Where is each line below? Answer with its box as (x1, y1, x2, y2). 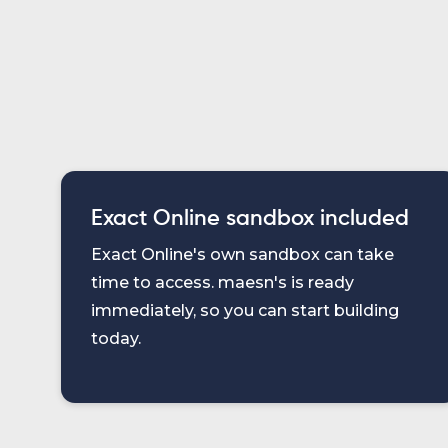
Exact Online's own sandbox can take (91, 245, 394, 264)
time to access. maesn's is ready (91, 273, 354, 292)
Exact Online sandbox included (91, 208, 409, 230)
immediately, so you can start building (91, 301, 399, 320)
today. (91, 329, 141, 348)
